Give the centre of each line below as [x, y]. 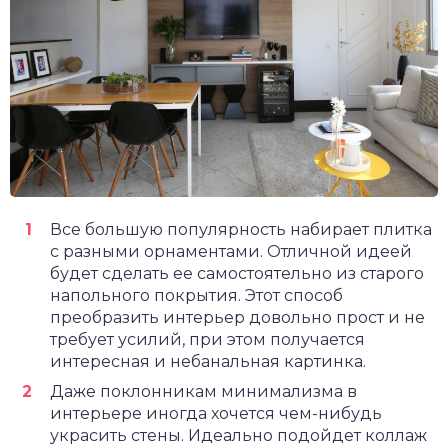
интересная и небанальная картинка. [208, 361]
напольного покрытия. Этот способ [196, 295]
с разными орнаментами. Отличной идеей [231, 251]
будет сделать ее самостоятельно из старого [237, 273]
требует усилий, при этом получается [207, 339]
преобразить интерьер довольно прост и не [237, 317]
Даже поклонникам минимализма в [203, 391]
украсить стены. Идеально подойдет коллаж [238, 435]
